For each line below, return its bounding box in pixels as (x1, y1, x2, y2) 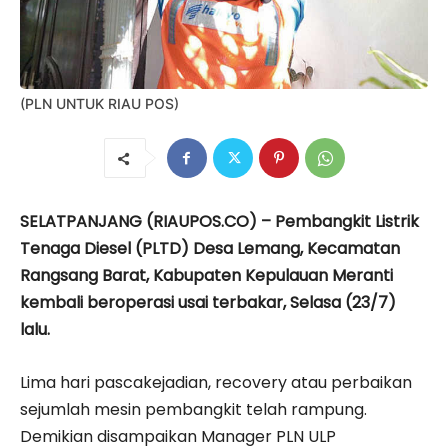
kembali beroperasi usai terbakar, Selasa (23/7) (20, 291, 396, 315)
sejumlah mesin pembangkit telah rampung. (20, 398, 367, 422)
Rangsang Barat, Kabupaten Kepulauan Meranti (20, 264, 393, 288)
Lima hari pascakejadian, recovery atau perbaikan (20, 371, 412, 395)
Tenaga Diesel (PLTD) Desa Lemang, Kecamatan (20, 237, 400, 261)
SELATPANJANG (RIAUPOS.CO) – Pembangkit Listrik (20, 210, 419, 234)
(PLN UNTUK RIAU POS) (20, 95, 179, 113)
